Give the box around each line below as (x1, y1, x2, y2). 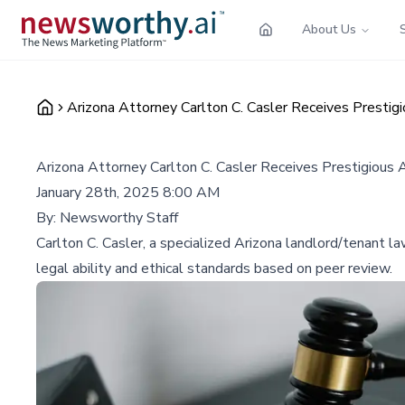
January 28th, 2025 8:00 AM (36, 182, 220, 202)
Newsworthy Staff (60, 207, 178, 228)
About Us (302, 20, 356, 38)
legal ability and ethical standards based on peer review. (36, 258, 392, 278)
